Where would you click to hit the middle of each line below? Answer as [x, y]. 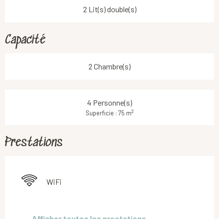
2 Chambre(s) [109, 66]
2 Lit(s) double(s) [109, 9]
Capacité [25, 40]
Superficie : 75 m [108, 113]
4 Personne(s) [109, 102]
